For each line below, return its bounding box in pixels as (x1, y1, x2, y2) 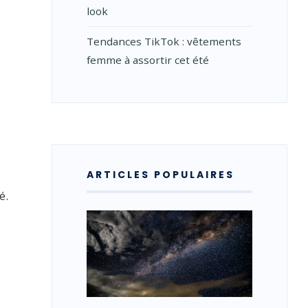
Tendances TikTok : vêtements (86, 34, 241, 48)
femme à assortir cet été (86, 53, 209, 67)
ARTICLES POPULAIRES (86, 168, 234, 181)
